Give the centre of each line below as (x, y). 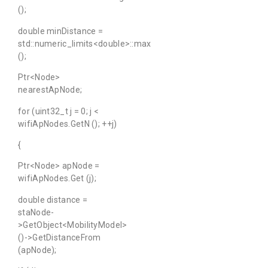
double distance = (53, 200)
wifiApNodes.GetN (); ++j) (68, 124)
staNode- (36, 212)
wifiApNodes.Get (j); (57, 179)
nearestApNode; (50, 90)
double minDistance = (61, 31)
